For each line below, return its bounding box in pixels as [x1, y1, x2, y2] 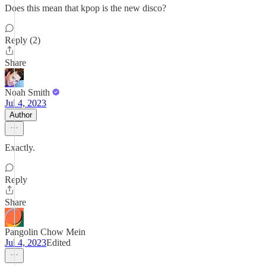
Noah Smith [5, 87, 50, 97]
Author [9, 110, 32, 119]
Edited [46, 237, 71, 248]
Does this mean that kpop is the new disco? [5, 3, 166, 13]
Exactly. [5, 142, 35, 153]
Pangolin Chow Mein [5, 227, 85, 237]
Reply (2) [5, 35, 40, 45]
